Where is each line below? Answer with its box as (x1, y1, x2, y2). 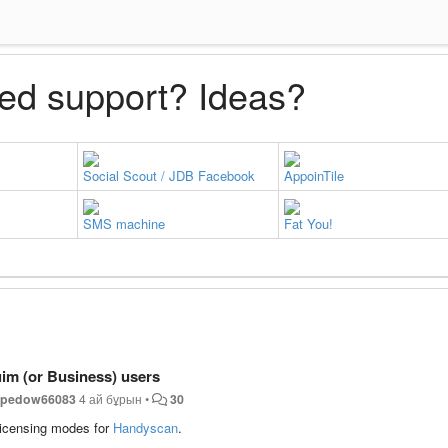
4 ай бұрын (79, 389, 143, 408)
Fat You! (284, 213, 333, 233)
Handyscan (113, 417, 178, 437)
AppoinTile (284, 165, 344, 185)
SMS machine (83, 213, 165, 233)
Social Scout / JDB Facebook (83, 165, 255, 185)
